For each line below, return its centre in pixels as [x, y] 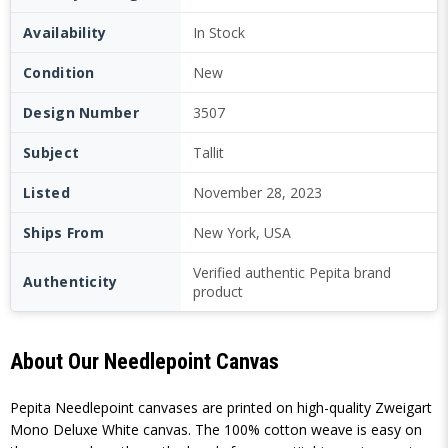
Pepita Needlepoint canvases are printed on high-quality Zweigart [221, 407]
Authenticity [70, 281]
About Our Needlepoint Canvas [144, 361]
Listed [46, 192]
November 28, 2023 [257, 192]
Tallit [208, 152]
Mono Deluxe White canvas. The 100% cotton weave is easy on [216, 429]
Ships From [63, 232]
